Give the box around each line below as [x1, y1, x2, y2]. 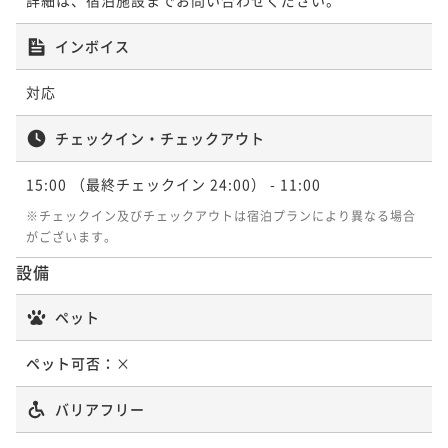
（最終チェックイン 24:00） [71, 173, 266, 194]
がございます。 [26, 227, 117, 245]
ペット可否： [26, 352, 116, 373]
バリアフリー [55, 398, 145, 419]
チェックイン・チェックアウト [55, 127, 265, 148]
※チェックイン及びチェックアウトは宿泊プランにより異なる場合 [26, 206, 416, 224]
